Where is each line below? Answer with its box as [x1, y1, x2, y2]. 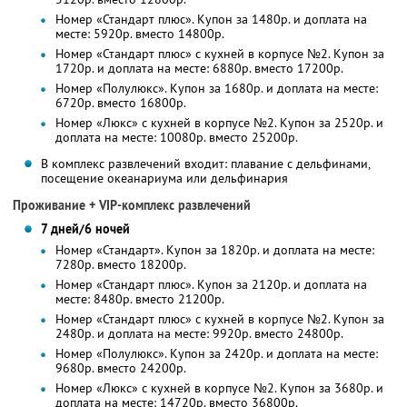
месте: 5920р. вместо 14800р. [55, 25, 224, 43]
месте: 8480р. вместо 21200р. [55, 291, 224, 308]
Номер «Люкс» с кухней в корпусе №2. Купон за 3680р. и [55, 380, 383, 397]
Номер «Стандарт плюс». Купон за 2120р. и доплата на [55, 276, 367, 293]
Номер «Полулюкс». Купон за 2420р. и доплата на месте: [55, 345, 378, 362]
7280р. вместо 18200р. [55, 256, 186, 273]
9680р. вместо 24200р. [55, 360, 186, 377]
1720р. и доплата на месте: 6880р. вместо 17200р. [55, 60, 343, 77]
